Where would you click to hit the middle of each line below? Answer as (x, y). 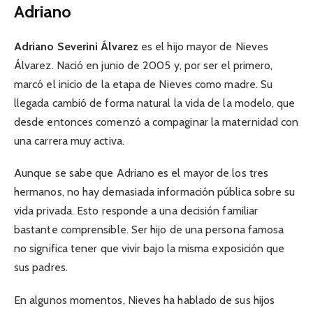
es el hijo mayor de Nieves (203, 47)
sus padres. (41, 268)
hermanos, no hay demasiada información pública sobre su (155, 192)
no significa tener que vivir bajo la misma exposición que (150, 249)
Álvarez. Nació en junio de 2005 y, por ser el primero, (144, 66)
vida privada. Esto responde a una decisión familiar (136, 211)
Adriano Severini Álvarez (76, 47)
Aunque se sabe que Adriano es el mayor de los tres (141, 173)
